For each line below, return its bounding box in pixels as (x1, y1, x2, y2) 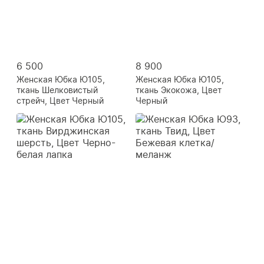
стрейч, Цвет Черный (16, 95, 104, 105)
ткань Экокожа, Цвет (136, 84, 222, 95)
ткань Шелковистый (16, 84, 98, 95)
